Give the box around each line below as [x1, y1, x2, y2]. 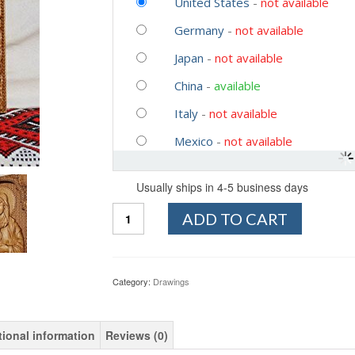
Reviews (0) [105, 326, 168, 343]
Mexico [174, 132, 213, 149]
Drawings [152, 274, 189, 288]
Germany [174, 21, 224, 38]
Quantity [112, 202, 159, 219]
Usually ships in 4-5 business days [136, 178, 308, 195]
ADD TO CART [181, 208, 288, 228]
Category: [112, 274, 153, 288]
